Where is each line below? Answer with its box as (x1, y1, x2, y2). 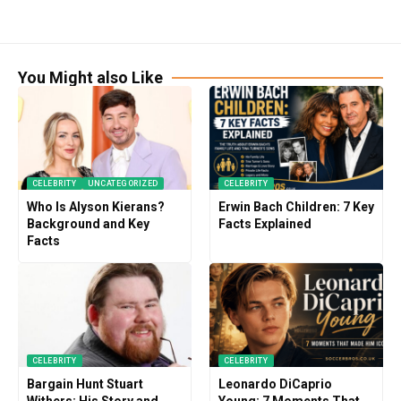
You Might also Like (18, 67, 163, 87)
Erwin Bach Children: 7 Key (218, 200, 374, 215)
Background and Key (26, 217, 149, 232)
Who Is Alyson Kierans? (26, 200, 165, 215)
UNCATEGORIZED (88, 178, 158, 188)
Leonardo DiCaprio (218, 377, 332, 392)
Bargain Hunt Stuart (26, 377, 143, 392)
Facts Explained (218, 217, 311, 232)
